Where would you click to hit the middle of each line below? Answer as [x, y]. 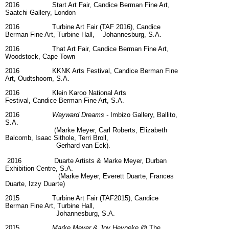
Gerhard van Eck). [58, 146]
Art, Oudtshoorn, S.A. [37, 79]
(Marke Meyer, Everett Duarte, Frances [89, 176]
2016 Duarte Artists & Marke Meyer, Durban [86, 161]
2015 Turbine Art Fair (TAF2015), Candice [82, 198]
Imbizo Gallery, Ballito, [143, 115]
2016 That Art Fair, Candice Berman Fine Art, [87, 49]
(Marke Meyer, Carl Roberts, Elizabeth [86, 130]
